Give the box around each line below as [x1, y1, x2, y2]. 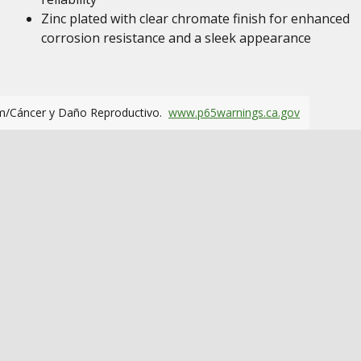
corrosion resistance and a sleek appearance [40, 29, 311, 47]
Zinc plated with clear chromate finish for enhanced [40, 10, 350, 27]
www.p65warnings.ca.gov [168, 105, 300, 120]
